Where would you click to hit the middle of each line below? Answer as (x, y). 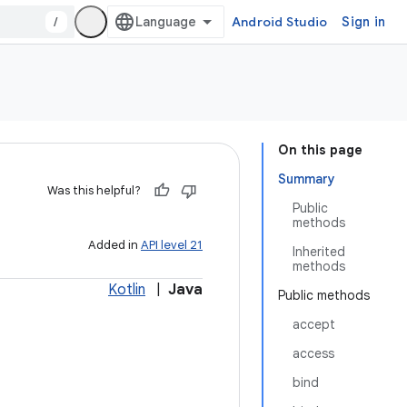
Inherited (319, 252)
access (313, 353)
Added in (114, 245)
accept (314, 324)
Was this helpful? (94, 190)
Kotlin (127, 290)
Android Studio (279, 22)
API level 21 (172, 245)
